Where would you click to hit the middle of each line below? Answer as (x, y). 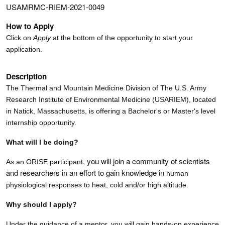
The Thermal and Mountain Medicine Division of (83, 88)
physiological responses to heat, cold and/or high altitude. (97, 185)
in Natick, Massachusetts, (46, 111)
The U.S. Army (183, 88)
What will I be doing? (42, 142)
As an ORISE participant (44, 161)
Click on (20, 37)
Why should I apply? (41, 204)
